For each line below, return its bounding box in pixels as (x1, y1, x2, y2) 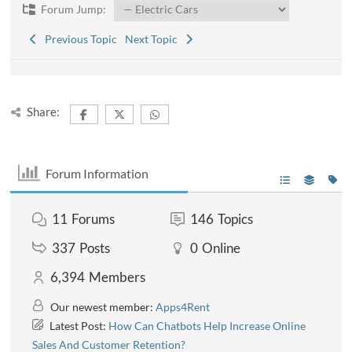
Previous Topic (39, 32, 117, 46)
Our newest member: (48, 300, 156, 314)
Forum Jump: (38, 2, 106, 16)
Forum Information (45, 165, 148, 181)
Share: (26, 104, 60, 119)
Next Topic (124, 32, 182, 46)
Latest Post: (47, 319, 109, 333)
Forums (71, 211, 115, 228)
